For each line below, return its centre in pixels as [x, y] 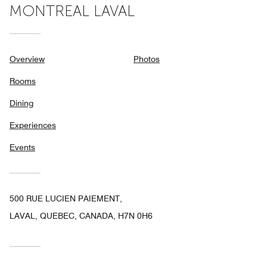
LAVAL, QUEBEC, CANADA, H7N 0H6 [81, 215]
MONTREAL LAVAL [72, 11]
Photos [147, 59]
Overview [27, 59]
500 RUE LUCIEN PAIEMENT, [66, 198]
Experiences [33, 125]
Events [22, 147]
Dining [21, 103]
